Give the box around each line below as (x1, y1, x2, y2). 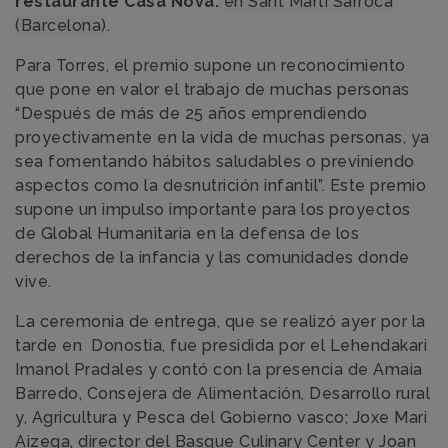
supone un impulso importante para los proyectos (15, 199, 411, 219)
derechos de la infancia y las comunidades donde (15, 247, 410, 267)
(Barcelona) (15, 15, 107, 35)
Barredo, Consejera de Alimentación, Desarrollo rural (15, 383, 430, 403)
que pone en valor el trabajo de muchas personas (15, 79, 410, 99)
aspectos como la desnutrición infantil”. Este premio (15, 175, 426, 195)
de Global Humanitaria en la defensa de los (15, 223, 359, 243)
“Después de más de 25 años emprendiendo (15, 103, 368, 123)
